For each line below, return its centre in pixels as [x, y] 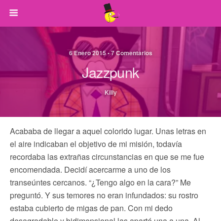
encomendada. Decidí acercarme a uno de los [90, 169]
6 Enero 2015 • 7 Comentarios [110, 53]
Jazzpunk [110, 72]
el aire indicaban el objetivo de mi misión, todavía [96, 144]
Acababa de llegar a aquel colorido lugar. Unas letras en [108, 131]
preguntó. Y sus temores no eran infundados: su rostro [104, 195]
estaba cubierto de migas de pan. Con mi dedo [91, 208]
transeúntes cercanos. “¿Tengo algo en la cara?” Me [100, 182]
